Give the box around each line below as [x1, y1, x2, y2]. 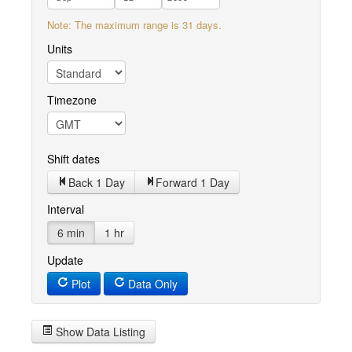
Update [47, 252, 83, 268]
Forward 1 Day [156, 174, 229, 190]
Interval [47, 201, 84, 217]
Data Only [125, 276, 178, 291]
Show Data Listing [53, 324, 145, 339]
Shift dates [47, 151, 100, 167]
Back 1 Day [68, 174, 125, 190]
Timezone [47, 92, 97, 108]
